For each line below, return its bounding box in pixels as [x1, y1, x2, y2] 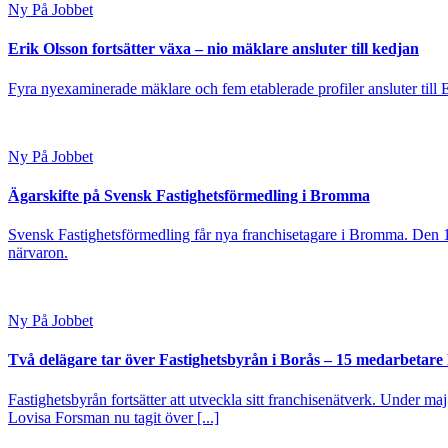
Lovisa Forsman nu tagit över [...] [8, 408, 219, 426]
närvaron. [8, 244, 68, 262]
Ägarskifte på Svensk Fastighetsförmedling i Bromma [8, 186, 370, 204]
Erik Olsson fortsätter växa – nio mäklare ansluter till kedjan [8, 40, 419, 58]
